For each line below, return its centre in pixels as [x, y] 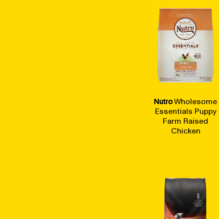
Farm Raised [186, 121]
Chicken [186, 131]
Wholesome [196, 102]
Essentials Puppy [186, 111]
